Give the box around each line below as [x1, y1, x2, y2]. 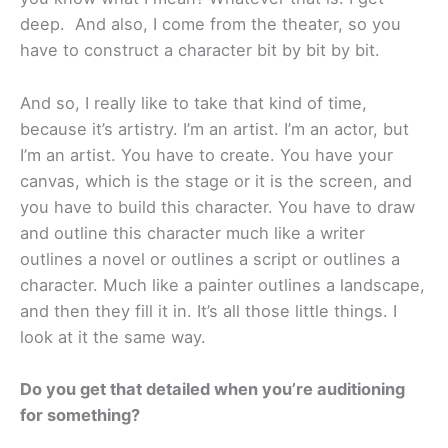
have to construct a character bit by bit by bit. [20, 40, 380, 61]
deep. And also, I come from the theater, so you [20, 14, 401, 35]
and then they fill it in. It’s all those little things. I [20, 300, 397, 321]
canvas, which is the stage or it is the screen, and [20, 170, 412, 191]
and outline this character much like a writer [20, 222, 365, 243]
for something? [20, 404, 140, 425]
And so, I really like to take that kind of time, [20, 92, 367, 113]
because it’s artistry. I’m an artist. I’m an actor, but [20, 118, 409, 139]
